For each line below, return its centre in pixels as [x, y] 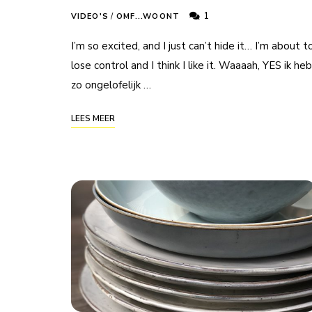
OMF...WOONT [148, 17]
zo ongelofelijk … [111, 85]
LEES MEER [93, 119]
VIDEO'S [90, 17]
